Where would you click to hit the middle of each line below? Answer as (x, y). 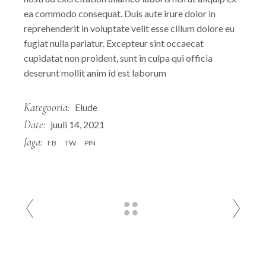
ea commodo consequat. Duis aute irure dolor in (120, 13)
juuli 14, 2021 (78, 124)
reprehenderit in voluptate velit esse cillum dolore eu (129, 28)
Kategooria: (47, 107)
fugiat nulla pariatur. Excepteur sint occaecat (114, 43)
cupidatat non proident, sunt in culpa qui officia (118, 58)
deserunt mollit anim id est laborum (95, 73)
